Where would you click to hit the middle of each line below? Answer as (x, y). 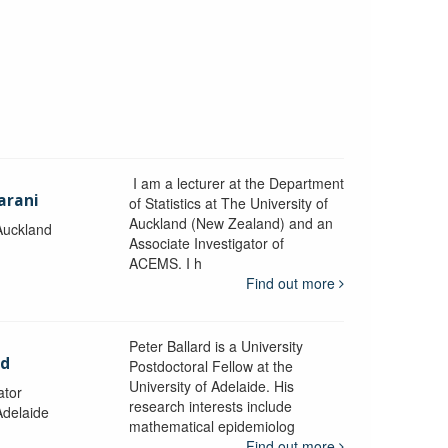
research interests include (210, 405)
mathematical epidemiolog (211, 425)
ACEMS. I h (165, 262)
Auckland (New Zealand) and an (230, 222)
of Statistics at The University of (228, 202)
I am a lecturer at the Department (236, 182)
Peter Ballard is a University (215, 345)
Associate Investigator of (206, 242)
